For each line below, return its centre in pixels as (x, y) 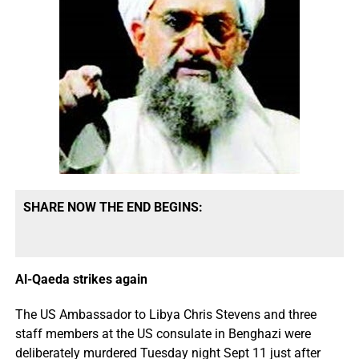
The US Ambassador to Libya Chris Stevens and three (165, 315)
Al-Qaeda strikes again (81, 279)
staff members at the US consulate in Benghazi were (163, 334)
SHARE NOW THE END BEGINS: (113, 207)
